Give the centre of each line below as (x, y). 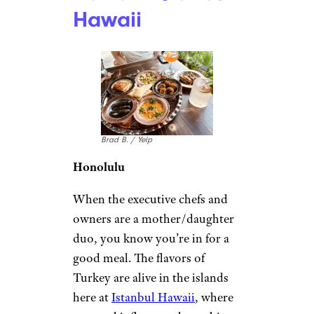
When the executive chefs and (150, 199)
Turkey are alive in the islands (151, 278)
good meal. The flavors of (139, 258)
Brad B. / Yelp (127, 140)
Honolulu (99, 167)
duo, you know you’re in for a (151, 239)
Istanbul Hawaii (153, 298)
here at (92, 298)
